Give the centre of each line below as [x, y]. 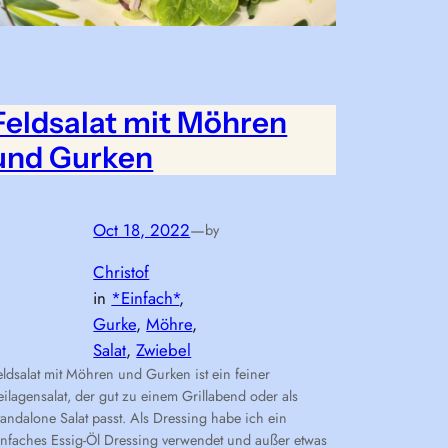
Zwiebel [164, 350]
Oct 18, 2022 [142, 229]
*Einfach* [145, 298]
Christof [121, 272]
